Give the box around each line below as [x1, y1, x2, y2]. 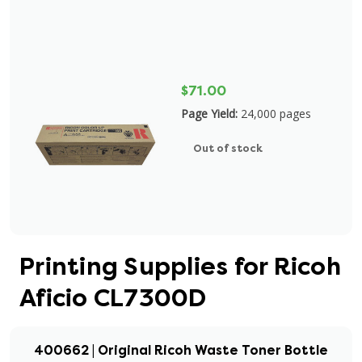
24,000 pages [241, 106, 311, 121]
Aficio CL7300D [19, 283, 207, 314]
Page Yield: [181, 106, 238, 121]
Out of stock [193, 141, 263, 155]
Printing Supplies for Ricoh [19, 251, 341, 282]
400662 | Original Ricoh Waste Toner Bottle [34, 342, 328, 359]
